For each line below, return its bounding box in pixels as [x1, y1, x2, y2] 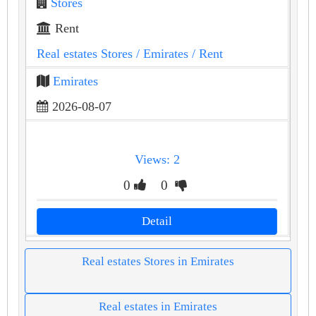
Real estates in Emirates [99, 300, 217, 314]
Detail [142, 214, 172, 229]
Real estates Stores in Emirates [82, 255, 234, 269]
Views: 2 [134, 152, 180, 166]
